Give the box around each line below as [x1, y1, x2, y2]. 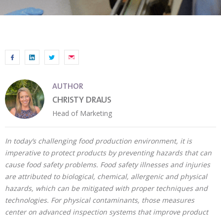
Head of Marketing [52, 109, 112, 118]
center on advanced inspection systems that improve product [5, 207, 208, 217]
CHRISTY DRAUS [52, 96, 111, 105]
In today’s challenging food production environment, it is [5, 136, 192, 146]
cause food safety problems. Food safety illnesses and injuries [5, 160, 210, 169]
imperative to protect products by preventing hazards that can [5, 148, 212, 157]
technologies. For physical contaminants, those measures [5, 195, 194, 205]
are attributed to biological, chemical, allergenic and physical [5, 172, 207, 181]
